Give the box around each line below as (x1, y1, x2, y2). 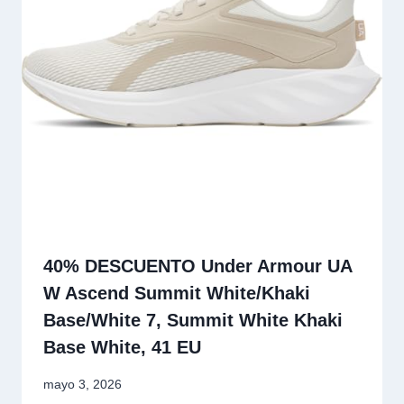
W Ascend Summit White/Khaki (43, 283, 310, 304)
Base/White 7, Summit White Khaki (43, 310, 343, 331)
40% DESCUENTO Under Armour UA (43, 256, 352, 277)
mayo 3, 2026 (43, 376, 122, 391)
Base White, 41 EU (43, 337, 201, 358)
